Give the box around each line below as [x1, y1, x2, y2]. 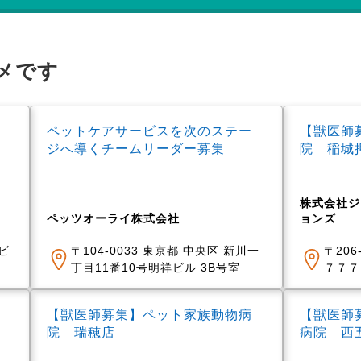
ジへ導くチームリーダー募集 [47, 142, 226, 156]
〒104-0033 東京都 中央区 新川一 [71, 244, 260, 258]
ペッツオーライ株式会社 [47, 212, 180, 226]
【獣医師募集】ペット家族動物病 [47, 308, 253, 322]
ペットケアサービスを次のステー [47, 124, 253, 138]
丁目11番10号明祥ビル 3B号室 [71, 261, 241, 275]
